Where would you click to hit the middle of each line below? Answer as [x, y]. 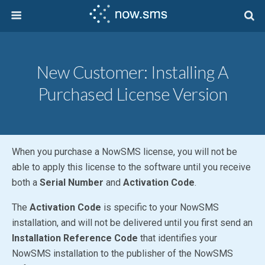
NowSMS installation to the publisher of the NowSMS [122, 253]
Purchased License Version [132, 94]
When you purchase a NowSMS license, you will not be [125, 152]
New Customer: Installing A [132, 72]
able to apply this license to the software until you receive [131, 167]
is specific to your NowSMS [160, 207]
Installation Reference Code [75, 238]
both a [26, 182]
